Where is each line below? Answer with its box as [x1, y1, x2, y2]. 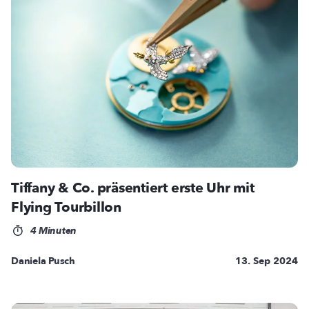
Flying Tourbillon [11, 197, 121, 217]
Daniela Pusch [11, 254, 75, 268]
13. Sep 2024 [235, 254, 298, 268]
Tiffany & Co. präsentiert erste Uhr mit [11, 178, 255, 197]
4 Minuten [27, 223, 77, 237]
